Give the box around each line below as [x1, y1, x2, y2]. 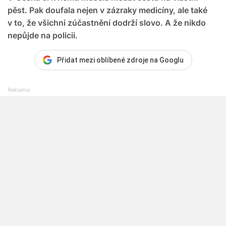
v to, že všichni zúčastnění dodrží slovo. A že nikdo [8, 17, 206, 28]
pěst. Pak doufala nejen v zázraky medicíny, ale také [8, 5, 207, 15]
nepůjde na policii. [8, 30, 78, 40]
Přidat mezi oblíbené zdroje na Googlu [56, 55, 184, 64]
